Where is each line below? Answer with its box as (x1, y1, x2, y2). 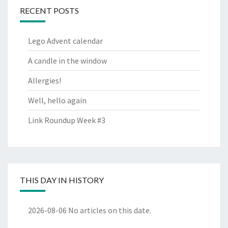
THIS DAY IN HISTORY (20, 175, 104, 185)
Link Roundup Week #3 (28, 115, 105, 126)
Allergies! (28, 75, 61, 86)
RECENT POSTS (20, 6, 79, 16)
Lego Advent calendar (28, 36, 103, 46)
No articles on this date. (67, 205, 151, 216)
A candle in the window (28, 55, 107, 66)
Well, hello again (28, 95, 87, 106)
